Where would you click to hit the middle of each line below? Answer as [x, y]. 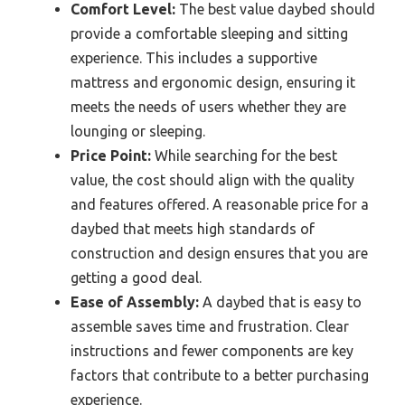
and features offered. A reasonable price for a [220, 204]
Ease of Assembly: [135, 301]
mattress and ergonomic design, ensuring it [213, 82]
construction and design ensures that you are [219, 253]
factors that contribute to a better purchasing [220, 375]
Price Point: [111, 155]
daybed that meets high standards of [193, 228]
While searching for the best [244, 155]
